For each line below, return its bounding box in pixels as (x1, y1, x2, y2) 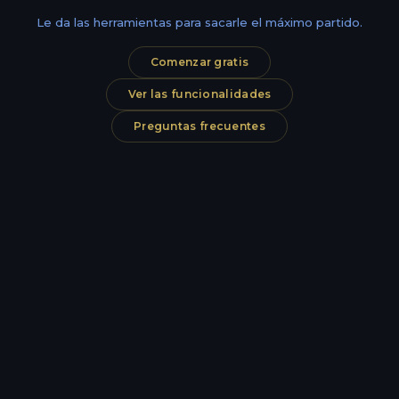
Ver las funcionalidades (127, 86, 272, 101)
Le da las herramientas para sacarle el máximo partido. (37, 14, 362, 29)
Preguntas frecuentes (133, 118, 266, 133)
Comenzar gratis (150, 54, 249, 69)
